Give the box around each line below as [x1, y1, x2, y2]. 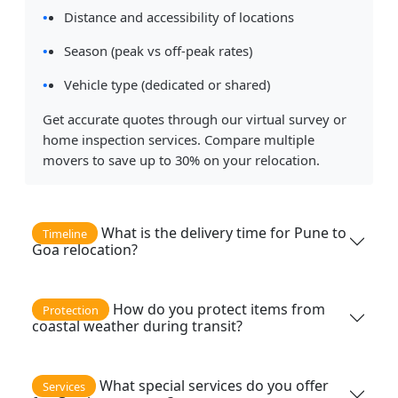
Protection [43, 301, 99, 318]
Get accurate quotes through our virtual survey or [43, 110, 347, 129]
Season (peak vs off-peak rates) [64, 42, 253, 60]
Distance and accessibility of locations [64, 8, 295, 27]
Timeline [43, 225, 87, 242]
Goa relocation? [32, 239, 138, 259]
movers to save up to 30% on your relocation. [43, 151, 321, 170]
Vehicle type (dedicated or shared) [64, 76, 271, 94]
